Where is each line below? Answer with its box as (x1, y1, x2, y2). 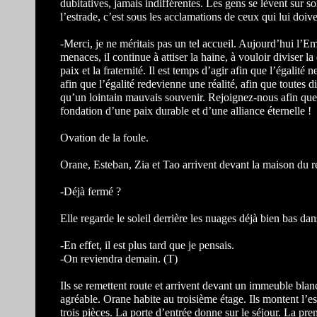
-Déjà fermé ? (60, 185, 121, 197)
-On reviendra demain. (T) (60, 253, 178, 265)
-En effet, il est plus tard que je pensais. (60, 239, 234, 251)
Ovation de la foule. (60, 132, 149, 144)
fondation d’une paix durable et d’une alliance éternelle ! (60, 105, 311, 117)
